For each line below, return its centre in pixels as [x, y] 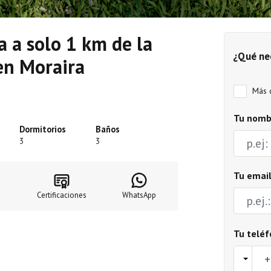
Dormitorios [43, 129]
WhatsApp [139, 195]
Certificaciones [62, 195]
